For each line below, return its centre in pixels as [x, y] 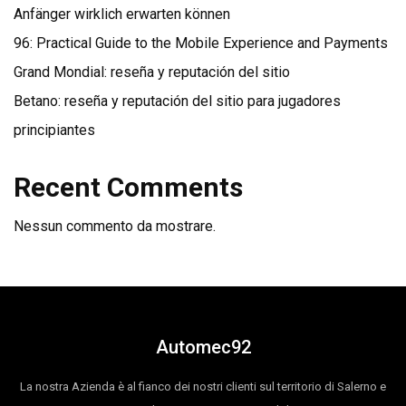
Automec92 [203, 347]
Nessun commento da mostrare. [115, 226]
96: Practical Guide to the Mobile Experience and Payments [201, 43]
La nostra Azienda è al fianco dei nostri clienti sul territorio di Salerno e [203, 386]
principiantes [54, 130]
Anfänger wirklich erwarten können [122, 14]
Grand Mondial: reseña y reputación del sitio [152, 72]
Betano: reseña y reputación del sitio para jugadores [177, 101]
